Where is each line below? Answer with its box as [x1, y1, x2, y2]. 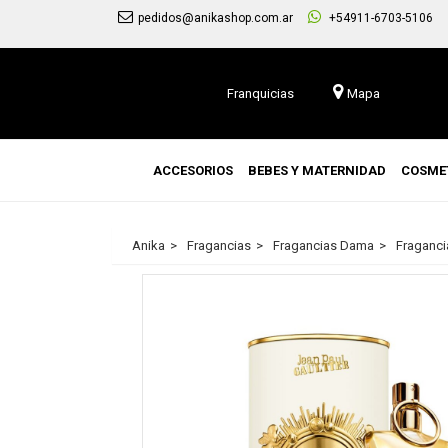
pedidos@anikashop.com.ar [138, 11, 293, 25]
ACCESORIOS [153, 163, 233, 179]
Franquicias [226, 86, 294, 101]
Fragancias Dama [273, 238, 374, 254]
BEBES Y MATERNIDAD [248, 163, 386, 179]
